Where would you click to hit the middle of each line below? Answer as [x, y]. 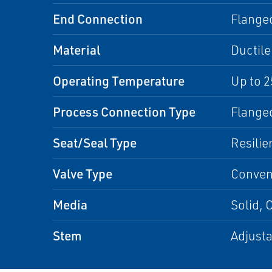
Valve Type [83, 173]
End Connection [98, 19]
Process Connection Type [124, 111]
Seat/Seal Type [95, 142]
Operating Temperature [119, 80]
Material [76, 49]
